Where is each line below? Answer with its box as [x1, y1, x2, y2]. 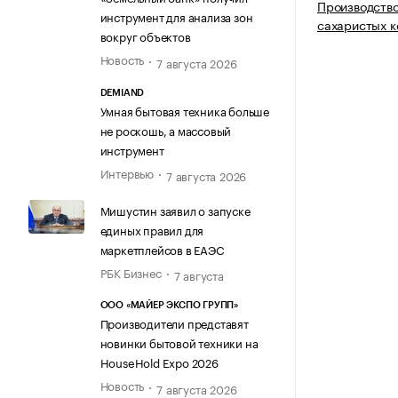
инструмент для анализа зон [99, 7, 253, 26]
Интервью [99, 163, 154, 181]
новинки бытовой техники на [99, 333, 259, 352]
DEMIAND [99, 87, 145, 98]
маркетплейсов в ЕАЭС [99, 239, 224, 258]
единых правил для [99, 219, 204, 238]
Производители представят [99, 314, 249, 332]
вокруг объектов [99, 27, 191, 45]
